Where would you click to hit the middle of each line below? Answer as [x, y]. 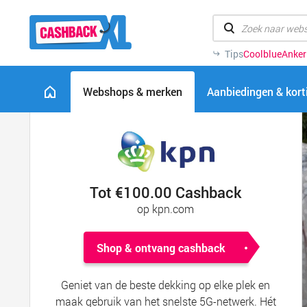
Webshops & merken [133, 91]
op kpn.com [166, 209]
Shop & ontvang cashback [161, 248]
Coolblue [262, 54]
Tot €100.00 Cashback [165, 192]
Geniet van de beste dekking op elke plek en [166, 285]
